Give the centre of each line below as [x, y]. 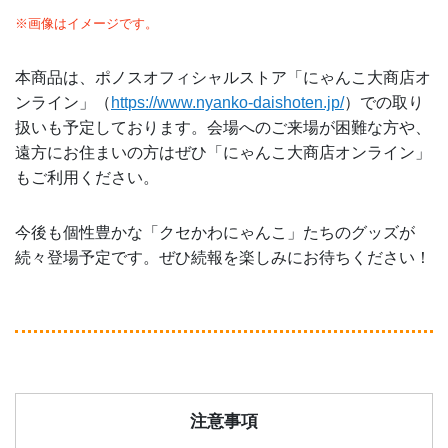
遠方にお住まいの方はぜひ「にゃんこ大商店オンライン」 [223, 153]
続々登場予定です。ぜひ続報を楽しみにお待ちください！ [223, 258]
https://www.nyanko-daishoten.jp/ [227, 103]
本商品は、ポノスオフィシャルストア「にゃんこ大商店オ [223, 78]
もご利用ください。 [87, 178]
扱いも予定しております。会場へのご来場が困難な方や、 [223, 128]
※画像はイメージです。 [86, 24]
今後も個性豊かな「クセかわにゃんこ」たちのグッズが [215, 233]
